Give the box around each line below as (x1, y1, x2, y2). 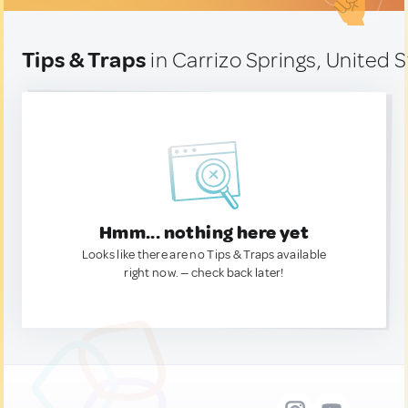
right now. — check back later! (124, 265, 284, 280)
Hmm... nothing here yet (98, 221, 310, 244)
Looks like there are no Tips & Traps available (81, 247, 327, 262)
